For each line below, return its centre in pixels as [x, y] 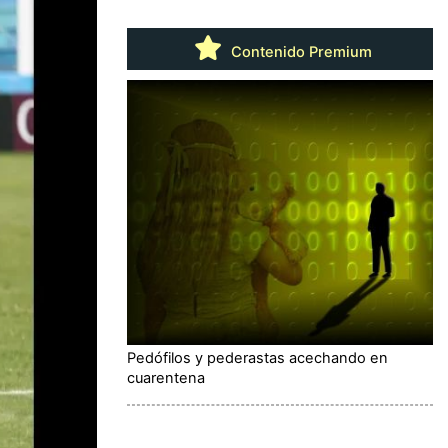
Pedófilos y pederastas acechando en [257, 357]
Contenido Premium [299, 51]
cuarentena [166, 377]
